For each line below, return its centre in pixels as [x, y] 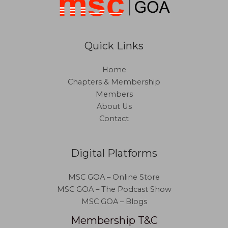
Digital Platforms [114, 153]
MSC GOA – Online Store [114, 177]
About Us [114, 106]
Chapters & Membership [114, 82]
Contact [114, 118]
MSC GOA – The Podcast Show [114, 189]
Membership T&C [114, 220]
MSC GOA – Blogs [114, 201]
